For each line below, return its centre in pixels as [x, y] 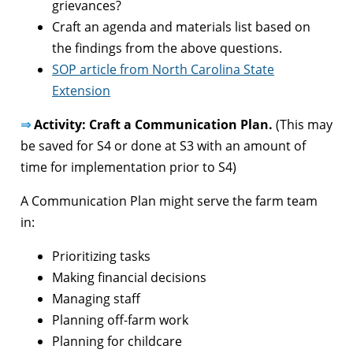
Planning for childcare [117, 342]
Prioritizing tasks [101, 256]
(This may [303, 125]
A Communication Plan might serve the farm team [169, 201]
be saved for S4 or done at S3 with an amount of [163, 146]
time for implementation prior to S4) [128, 167]
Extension [81, 91]
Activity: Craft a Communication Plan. [152, 125]
